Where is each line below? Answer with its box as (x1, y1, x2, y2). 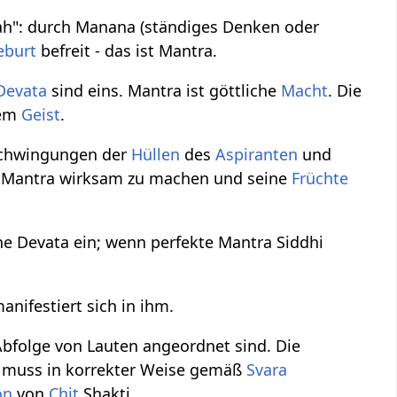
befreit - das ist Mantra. (36, 40, 218, 62)
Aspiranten (215, 144, 299, 166)
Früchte (292, 167, 349, 190)
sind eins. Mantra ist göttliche (47, 80, 282, 102)
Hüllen (131, 144, 181, 166)
